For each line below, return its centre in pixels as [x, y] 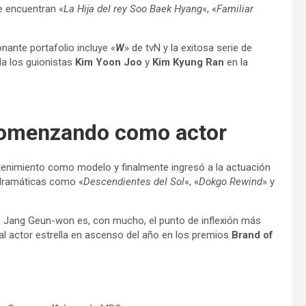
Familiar [235, 9]
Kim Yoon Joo [109, 62]
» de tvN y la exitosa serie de [188, 48]
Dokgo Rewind [231, 182]
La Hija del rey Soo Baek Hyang [133, 9]
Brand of [252, 235]
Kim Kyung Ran [188, 62]
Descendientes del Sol [134, 182]
